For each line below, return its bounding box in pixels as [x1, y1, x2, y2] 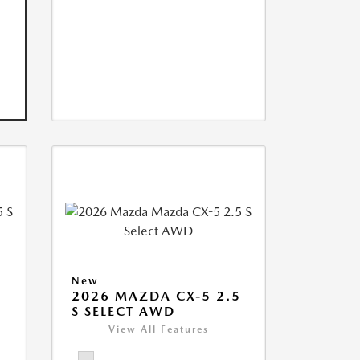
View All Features [108, 324, 209, 336]
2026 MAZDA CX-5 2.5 [71, 288, 241, 305]
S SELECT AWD [71, 304, 175, 320]
